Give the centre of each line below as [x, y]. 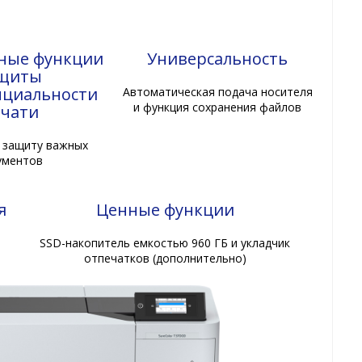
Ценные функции [165, 209]
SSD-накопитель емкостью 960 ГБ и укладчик [165, 242]
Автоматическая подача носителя [217, 91]
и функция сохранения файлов [218, 107]
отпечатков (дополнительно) [165, 258]
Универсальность [218, 58]
